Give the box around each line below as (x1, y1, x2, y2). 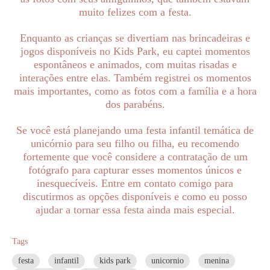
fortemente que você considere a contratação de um (22, 150, 248, 163)
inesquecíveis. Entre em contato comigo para (37, 177, 233, 189)
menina (204, 256, 229, 265)
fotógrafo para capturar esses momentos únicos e (28, 163, 242, 176)
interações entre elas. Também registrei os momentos (19, 71, 251, 84)
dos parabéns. (105, 98, 165, 110)
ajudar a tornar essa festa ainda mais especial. (35, 203, 235, 216)
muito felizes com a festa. (78, 5, 192, 18)
